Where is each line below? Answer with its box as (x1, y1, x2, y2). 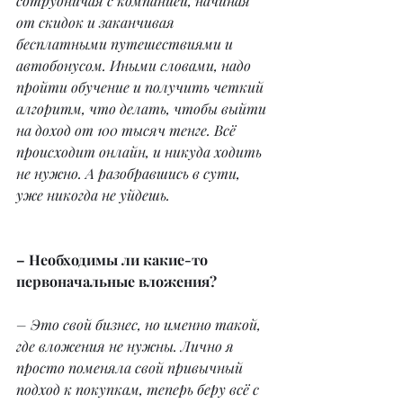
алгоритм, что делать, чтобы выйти (16, 99, 270, 119)
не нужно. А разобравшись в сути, (16, 164, 244, 184)
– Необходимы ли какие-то (16, 250, 211, 270)
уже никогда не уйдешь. (16, 185, 170, 205)
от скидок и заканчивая (16, 13, 178, 32)
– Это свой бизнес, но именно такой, (16, 315, 264, 335)
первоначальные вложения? (16, 272, 217, 291)
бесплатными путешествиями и (16, 34, 237, 54)
